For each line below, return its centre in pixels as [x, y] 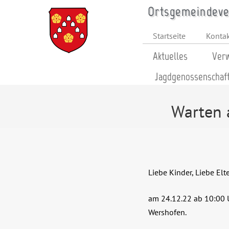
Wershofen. [167, 212]
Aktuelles [170, 56]
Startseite [169, 36]
